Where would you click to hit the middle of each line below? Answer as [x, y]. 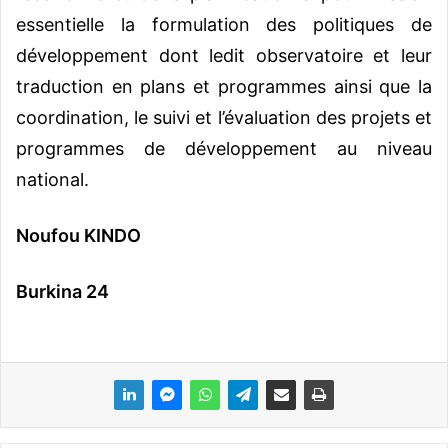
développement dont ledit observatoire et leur [224, 55]
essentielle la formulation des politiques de [224, 24]
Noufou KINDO [78, 235]
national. [52, 179]
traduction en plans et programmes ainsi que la [224, 86]
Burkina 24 [62, 291]
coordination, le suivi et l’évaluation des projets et [224, 117]
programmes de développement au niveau [224, 148]
